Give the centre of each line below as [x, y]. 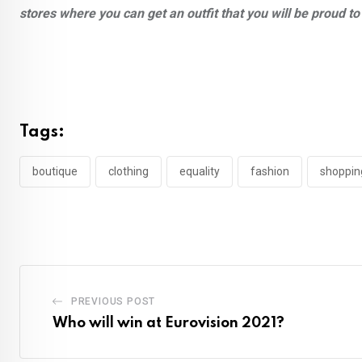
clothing [128, 171]
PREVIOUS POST [113, 301]
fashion [270, 171]
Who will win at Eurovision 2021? [168, 323]
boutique [55, 171]
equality [200, 171]
